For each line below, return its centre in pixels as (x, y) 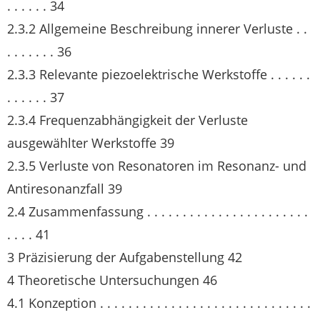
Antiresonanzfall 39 (65, 189)
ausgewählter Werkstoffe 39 (91, 143)
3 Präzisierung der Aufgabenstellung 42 (125, 257)
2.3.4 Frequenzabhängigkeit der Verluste (127, 120)
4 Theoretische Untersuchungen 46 (112, 280)
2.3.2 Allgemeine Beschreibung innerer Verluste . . (157, 29)
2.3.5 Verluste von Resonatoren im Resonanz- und (157, 166)
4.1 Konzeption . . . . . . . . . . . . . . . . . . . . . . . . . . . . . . (159, 303)
